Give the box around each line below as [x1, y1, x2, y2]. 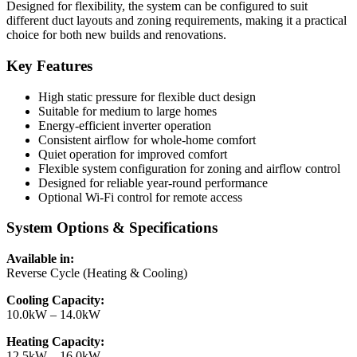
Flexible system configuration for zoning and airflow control [38, 161, 340, 175]
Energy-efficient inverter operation [38, 118, 211, 132]
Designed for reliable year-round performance [38, 175, 268, 190]
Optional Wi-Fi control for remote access [38, 190, 242, 204]
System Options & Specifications [6, 219, 218, 237]
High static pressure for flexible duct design [38, 89, 256, 104]
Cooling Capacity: [6, 293, 104, 308]
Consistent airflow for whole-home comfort [38, 132, 256, 147]
